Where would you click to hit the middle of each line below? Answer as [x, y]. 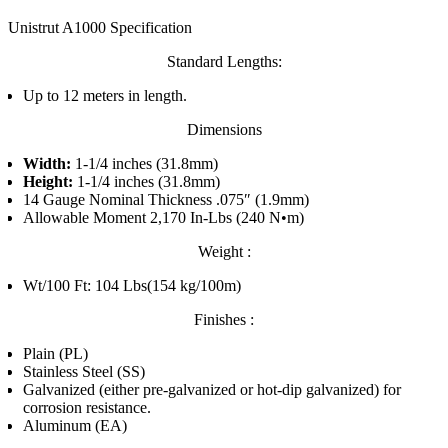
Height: [48, 181]
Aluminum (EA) [75, 425]
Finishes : [224, 319]
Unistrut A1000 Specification [100, 27]
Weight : [224, 251]
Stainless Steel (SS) [84, 371]
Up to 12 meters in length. [105, 95]
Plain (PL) [55, 353]
